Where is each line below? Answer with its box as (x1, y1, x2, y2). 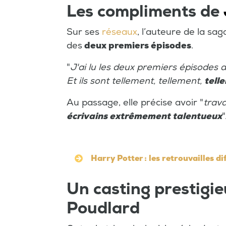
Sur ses (67, 26, 102, 38)
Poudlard (67, 198, 140, 219)
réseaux (102, 26, 137, 38)
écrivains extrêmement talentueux (67, 110, 222, 123)
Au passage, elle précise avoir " (67, 97, 203, 109)
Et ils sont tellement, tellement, (67, 75, 204, 87)
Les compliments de (67, 2, 223, 22)
